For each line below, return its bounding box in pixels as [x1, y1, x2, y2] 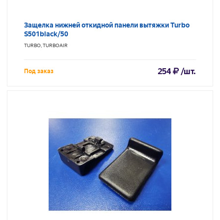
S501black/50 [24, 30, 68, 38]
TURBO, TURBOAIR [24, 43, 68, 49]
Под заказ [24, 68, 54, 75]
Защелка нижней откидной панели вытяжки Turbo [24, 21, 190, 29]
